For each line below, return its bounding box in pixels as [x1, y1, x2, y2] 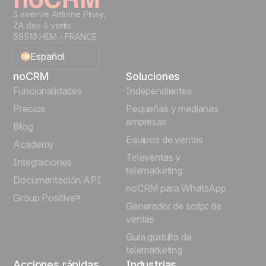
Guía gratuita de [126, 231, 192, 243]
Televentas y [126, 151, 181, 163]
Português [31, 138, 75, 150]
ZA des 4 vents [13, 20, 72, 30]
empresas [126, 116, 167, 128]
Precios [13, 103, 46, 115]
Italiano [31, 165, 64, 177]
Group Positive [13, 192, 76, 204]
